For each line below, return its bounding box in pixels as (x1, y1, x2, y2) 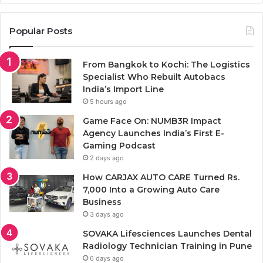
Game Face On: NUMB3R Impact (83, 116, 221, 127)
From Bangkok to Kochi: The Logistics (83, 59, 250, 70)
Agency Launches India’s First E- (83, 128, 224, 139)
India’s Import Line (83, 84, 164, 95)
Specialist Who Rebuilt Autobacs (83, 72, 225, 83)
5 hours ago (90, 97, 127, 106)
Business (83, 197, 122, 208)
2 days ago (90, 154, 124, 163)
